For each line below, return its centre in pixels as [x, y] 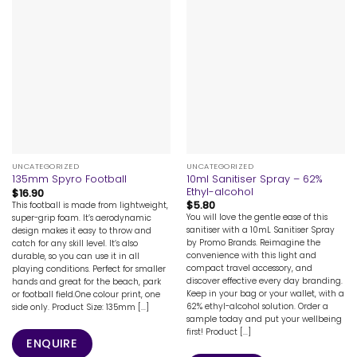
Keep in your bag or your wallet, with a [265, 294]
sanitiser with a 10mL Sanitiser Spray [260, 230]
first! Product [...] [218, 332]
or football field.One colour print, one [86, 294]
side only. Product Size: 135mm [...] [80, 307]
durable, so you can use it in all [75, 256]
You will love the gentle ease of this [257, 218]
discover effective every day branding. [264, 281]
